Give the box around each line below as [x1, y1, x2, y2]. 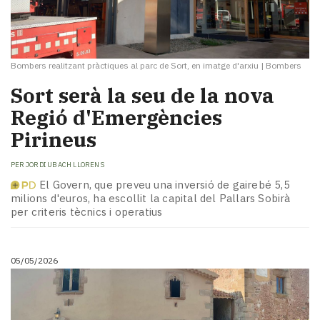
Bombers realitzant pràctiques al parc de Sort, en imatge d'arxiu [11, 60, 259, 71]
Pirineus [11, 126, 96, 154]
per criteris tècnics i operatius [11, 205, 163, 219]
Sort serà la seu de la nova [11, 82, 274, 109]
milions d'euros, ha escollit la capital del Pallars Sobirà [11, 191, 291, 206]
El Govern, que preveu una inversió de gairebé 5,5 [39, 178, 290, 192]
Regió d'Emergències [11, 104, 222, 131]
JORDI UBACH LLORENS [26, 159, 104, 169]
